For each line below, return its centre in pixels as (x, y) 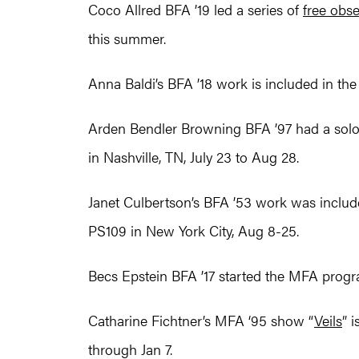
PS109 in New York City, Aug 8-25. (194, 231)
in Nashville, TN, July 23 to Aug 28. (194, 157)
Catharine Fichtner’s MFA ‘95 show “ (201, 321)
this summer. (127, 38)
